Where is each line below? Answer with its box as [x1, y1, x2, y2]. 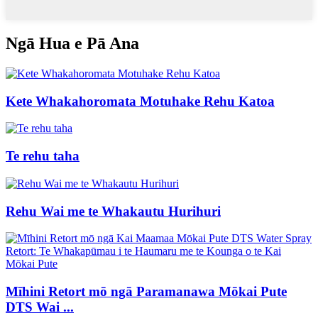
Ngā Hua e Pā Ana [6, 34, 139, 53]
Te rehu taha [6, 148, 79, 164]
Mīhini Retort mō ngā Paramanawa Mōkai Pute [6, 284, 287, 299]
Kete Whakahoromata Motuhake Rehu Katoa [6, 93, 275, 109]
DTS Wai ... [6, 300, 74, 314]
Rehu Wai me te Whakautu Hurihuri [6, 203, 221, 219]
